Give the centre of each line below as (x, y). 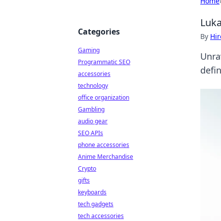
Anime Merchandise (106, 157)
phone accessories (104, 145)
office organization (104, 97)
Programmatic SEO (104, 62)
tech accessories (101, 216)
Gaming (89, 50)
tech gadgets (96, 204)
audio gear (93, 121)
